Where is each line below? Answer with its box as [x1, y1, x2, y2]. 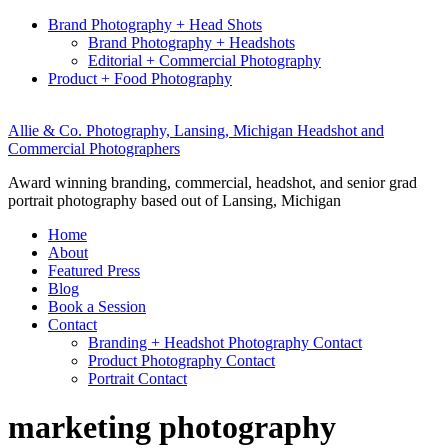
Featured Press [48, 262, 140, 279]
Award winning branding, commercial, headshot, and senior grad [8, 174, 417, 191]
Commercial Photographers [8, 140, 180, 157]
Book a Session [48, 298, 146, 315]
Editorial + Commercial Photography [88, 52, 321, 69]
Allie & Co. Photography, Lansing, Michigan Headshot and [8, 122, 384, 139]
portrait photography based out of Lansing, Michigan [8, 192, 341, 209]
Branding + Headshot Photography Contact [88, 334, 362, 351]
